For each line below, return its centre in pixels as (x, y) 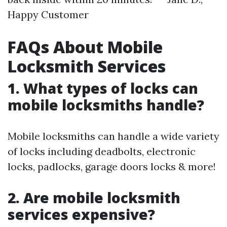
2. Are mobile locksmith (94, 198)
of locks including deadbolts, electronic (102, 151)
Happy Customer (48, 14)
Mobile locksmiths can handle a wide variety (113, 136)
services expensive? (81, 214)
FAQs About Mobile (85, 47)
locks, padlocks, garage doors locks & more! (112, 166)
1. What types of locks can (103, 88)
